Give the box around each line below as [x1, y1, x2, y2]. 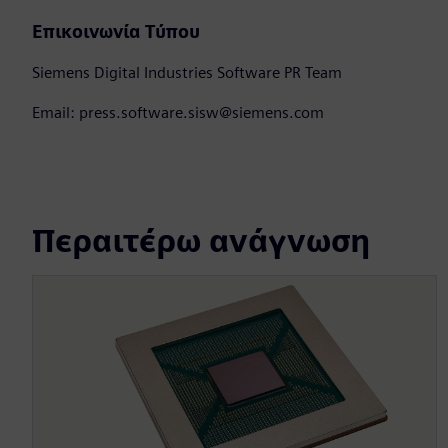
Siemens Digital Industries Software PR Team [32, 63, 342, 82]
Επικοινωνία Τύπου [32, 21, 200, 42]
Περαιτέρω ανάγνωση [32, 220, 371, 260]
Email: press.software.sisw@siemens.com [32, 103, 324, 122]
